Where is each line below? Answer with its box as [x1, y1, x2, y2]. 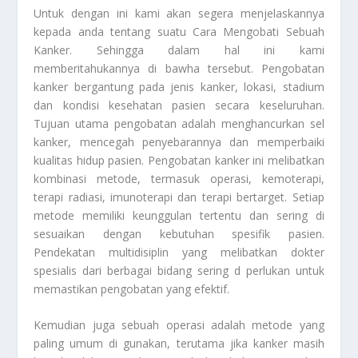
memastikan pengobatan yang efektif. [34, 280, 230, 296]
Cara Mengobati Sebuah [192, 23, 324, 39]
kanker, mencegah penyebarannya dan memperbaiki [34, 133, 324, 149]
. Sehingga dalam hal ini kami [70, 42, 324, 58]
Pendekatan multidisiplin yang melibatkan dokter [34, 244, 324, 260]
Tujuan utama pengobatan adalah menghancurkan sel [34, 115, 324, 131]
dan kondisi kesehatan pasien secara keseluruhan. [34, 97, 324, 113]
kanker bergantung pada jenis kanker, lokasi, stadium [34, 78, 324, 94]
